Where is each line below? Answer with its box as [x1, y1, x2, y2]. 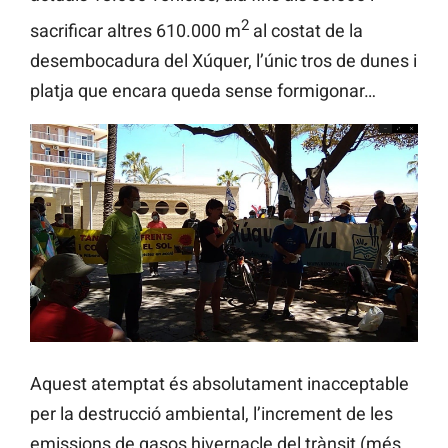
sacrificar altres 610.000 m [30, 19, 241, 41]
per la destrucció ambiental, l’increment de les [30, 402, 393, 424]
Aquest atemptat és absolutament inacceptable [30, 372, 409, 394]
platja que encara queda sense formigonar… [30, 79, 376, 101]
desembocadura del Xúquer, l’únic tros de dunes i [30, 49, 417, 71]
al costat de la [249, 19, 363, 41]
